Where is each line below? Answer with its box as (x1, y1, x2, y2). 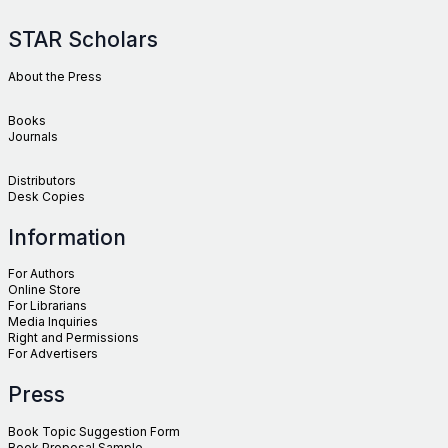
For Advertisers (8, 346, 98, 362)
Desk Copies (8, 188, 85, 204)
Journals (8, 128, 58, 144)
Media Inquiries (8, 314, 98, 330)
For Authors (8, 266, 75, 282)
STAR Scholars (8, 27, 164, 53)
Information (8, 224, 126, 250)
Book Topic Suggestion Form (8, 423, 180, 439)
